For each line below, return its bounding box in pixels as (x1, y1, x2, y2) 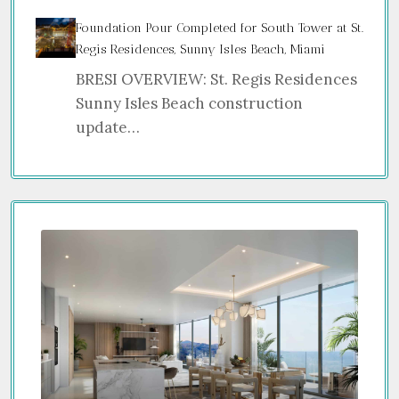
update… (75, 117, 140, 137)
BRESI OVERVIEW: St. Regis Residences (75, 69, 357, 89)
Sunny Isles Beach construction (75, 93, 303, 113)
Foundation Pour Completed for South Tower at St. (75, 20, 363, 36)
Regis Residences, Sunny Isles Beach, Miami (75, 41, 325, 57)
